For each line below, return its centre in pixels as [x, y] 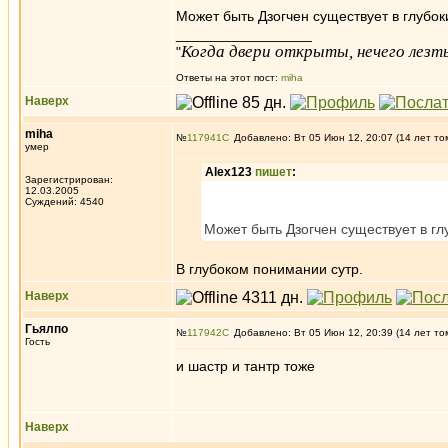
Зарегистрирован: [69, 179]
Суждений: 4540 [64, 201]
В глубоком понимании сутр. [269, 269]
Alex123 [230, 172]
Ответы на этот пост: [228, 77]
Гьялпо [46, 329]
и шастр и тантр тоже [245, 366]
